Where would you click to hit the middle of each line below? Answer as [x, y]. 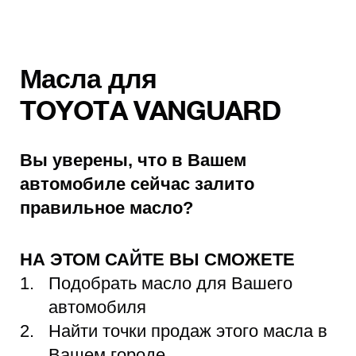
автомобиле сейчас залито [137, 184]
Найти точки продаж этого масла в [188, 331]
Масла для [88, 81]
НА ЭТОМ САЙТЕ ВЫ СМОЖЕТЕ [160, 260]
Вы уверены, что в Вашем [133, 161]
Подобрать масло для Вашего [170, 284]
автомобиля [97, 308]
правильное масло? [106, 208]
